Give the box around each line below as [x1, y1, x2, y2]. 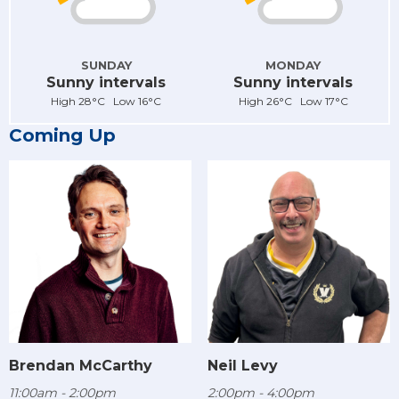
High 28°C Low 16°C [51, 94, 161, 108]
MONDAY [265, 57, 321, 72]
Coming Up [9, 124, 116, 146]
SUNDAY [80, 57, 132, 72]
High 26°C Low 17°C [238, 94, 348, 108]
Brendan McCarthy [9, 357, 152, 375]
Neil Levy [207, 357, 278, 375]
